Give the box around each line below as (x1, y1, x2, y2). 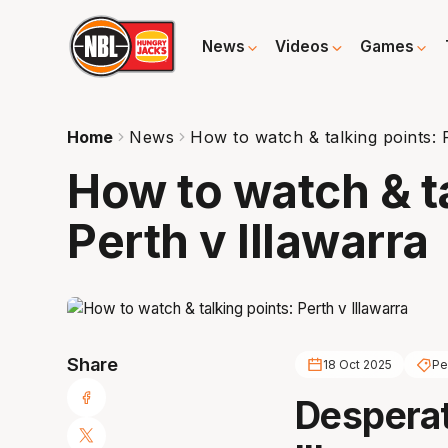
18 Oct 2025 (322, 357, 392, 373)
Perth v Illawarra (67, 212, 429, 269)
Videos (275, 37, 330, 57)
